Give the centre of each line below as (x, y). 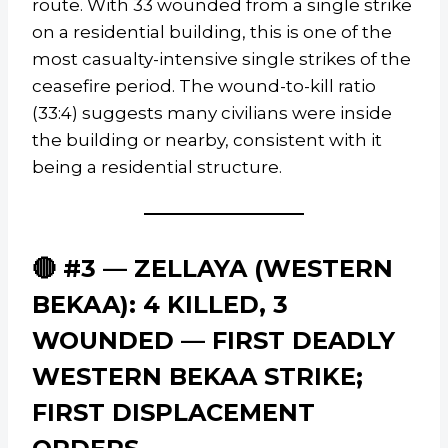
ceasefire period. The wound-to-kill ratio (204, 86)
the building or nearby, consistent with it (207, 140)
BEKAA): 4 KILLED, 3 (160, 305)
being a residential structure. (157, 167)
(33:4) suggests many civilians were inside (212, 113)
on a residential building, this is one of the (212, 32)
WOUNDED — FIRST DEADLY (213, 341)
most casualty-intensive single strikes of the (221, 59)
